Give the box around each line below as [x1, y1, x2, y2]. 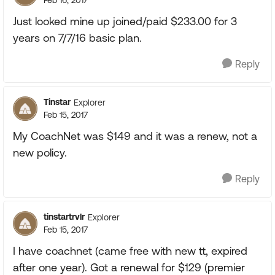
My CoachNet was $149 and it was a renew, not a [13, 130, 257, 142]
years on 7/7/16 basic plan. [13, 31, 142, 44]
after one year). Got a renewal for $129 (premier [13, 261, 245, 274]
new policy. [13, 146, 67, 159]
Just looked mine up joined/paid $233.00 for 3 [13, 15, 237, 28]
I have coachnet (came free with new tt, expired [13, 244, 247, 257]
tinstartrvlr [44, 212, 85, 222]
